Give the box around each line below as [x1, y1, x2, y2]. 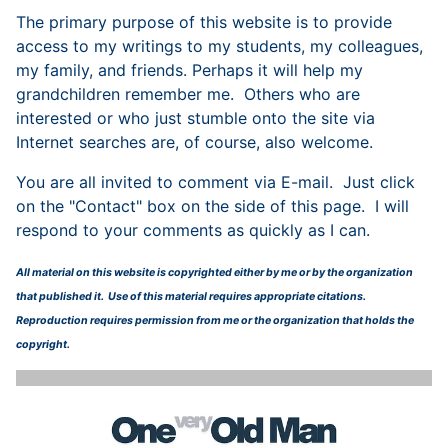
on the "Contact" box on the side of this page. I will [16, 196, 409, 216]
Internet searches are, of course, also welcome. [16, 132, 393, 152]
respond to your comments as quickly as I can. [16, 220, 375, 240]
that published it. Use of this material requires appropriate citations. [16, 290, 368, 303]
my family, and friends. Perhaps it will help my [16, 60, 363, 80]
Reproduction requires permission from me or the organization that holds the [16, 314, 414, 327]
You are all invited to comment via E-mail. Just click [16, 172, 415, 192]
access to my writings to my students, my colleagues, [16, 36, 423, 56]
